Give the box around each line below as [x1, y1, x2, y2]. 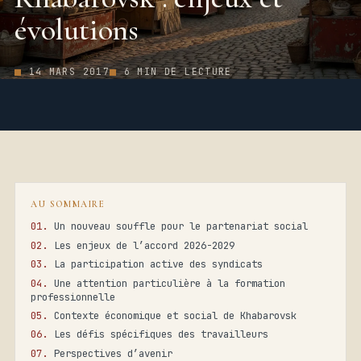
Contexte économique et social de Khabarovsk [54, 308, 297, 322]
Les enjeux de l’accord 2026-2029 [54, 238, 235, 252]
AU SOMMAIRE [31, 198, 106, 210]
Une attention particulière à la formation [54, 276, 286, 290]
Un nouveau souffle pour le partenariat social [54, 219, 309, 234]
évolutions [14, 11, 139, 48]
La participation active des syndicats [54, 257, 263, 272]
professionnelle [31, 289, 116, 304]
